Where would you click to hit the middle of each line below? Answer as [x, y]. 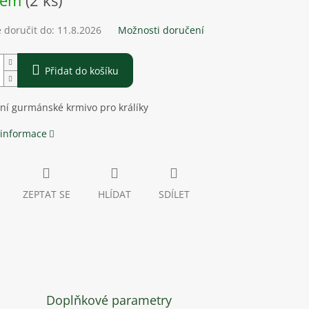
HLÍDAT [114, 195]
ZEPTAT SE [46, 195]
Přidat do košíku [81, 71]
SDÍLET [174, 195]
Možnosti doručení [161, 30]
